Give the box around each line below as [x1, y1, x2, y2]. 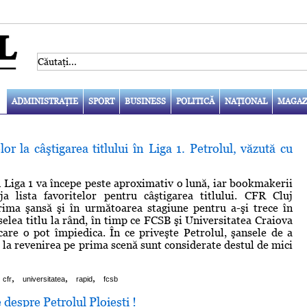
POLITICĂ [175, 96, 214, 106]
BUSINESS [124, 96, 166, 106]
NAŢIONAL [224, 96, 267, 106]
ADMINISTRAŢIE [11, 96, 78, 106]
